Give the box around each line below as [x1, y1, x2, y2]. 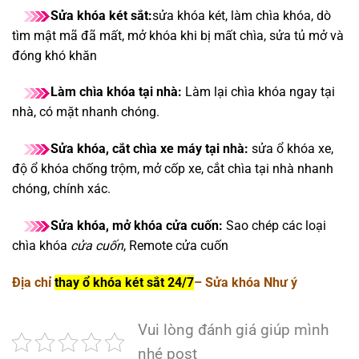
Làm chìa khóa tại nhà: [50, 84, 182, 100]
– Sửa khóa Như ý [194, 274, 301, 290]
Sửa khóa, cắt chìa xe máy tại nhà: [50, 141, 248, 157]
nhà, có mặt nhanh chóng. [12, 104, 159, 120]
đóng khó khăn [12, 47, 97, 63]
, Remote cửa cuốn [123, 237, 228, 253]
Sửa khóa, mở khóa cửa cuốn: [50, 217, 226, 233]
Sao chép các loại [226, 217, 326, 233]
